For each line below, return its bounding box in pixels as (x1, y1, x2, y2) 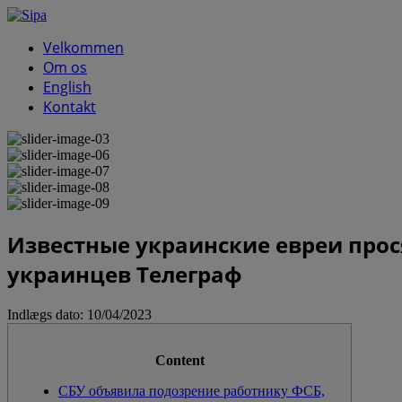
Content (154, 352, 205, 368)
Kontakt (43, 97, 96, 117)
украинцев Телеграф (7, 258, 242, 289)
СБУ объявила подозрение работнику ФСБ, (58, 382, 325, 398)
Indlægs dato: (7, 306, 87, 322)
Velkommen (43, 38, 124, 57)
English (43, 77, 92, 97)
